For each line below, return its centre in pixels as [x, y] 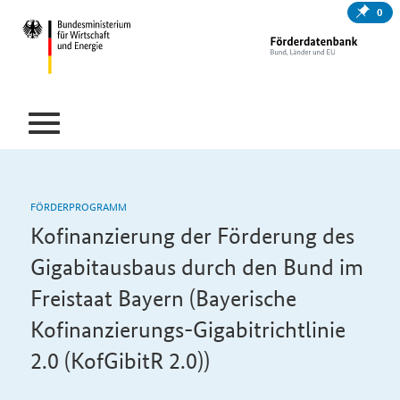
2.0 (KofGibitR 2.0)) [120, 361]
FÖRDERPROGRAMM [78, 206]
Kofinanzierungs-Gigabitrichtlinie [187, 329]
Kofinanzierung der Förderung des [192, 236]
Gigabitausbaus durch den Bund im [196, 267]
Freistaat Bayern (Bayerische [163, 298]
